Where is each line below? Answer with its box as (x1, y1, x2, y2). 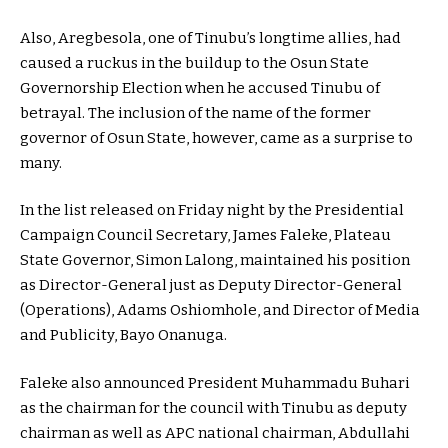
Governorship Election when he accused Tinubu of (20, 78, 380, 97)
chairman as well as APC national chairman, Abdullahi (20, 423, 410, 442)
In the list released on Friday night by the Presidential (20, 201, 404, 220)
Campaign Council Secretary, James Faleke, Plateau (20, 226, 391, 245)
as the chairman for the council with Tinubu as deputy (20, 398, 407, 417)
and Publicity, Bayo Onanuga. (20, 326, 227, 345)
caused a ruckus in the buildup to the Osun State (20, 53, 369, 72)
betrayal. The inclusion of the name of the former (20, 103, 371, 122)
